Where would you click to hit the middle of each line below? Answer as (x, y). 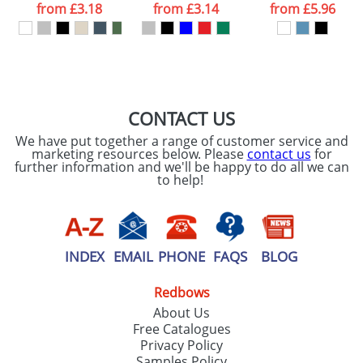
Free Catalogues (181, 329)
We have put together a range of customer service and (181, 141)
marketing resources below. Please (139, 154)
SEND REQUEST (254, 64)
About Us (181, 313)
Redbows (181, 293)
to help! (181, 180)
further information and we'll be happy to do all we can (181, 167)
